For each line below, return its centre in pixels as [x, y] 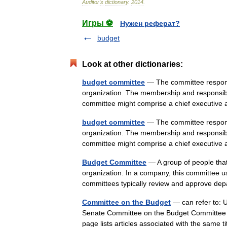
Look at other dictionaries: [133, 64]
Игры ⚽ [98, 23]
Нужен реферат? [150, 23]
